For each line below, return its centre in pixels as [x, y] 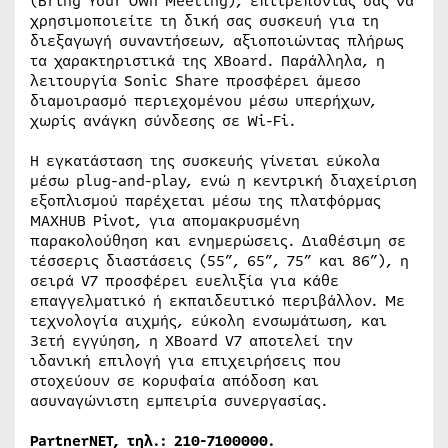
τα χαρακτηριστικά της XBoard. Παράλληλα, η [207, 61]
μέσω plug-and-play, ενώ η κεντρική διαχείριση [223, 181]
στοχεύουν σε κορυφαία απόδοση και [174, 381]
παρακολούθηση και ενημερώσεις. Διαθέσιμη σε [218, 241]
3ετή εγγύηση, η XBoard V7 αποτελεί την [191, 341]
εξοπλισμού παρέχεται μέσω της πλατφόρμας [205, 201]
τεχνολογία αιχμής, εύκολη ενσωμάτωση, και [208, 321]
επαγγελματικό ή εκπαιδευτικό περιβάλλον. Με [217, 301]
